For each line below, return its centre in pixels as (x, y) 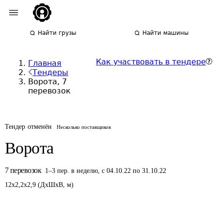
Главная (45, 63)
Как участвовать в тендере (151, 62)
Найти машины (166, 33)
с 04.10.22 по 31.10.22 (134, 171)
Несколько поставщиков (84, 127)
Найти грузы (57, 33)
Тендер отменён (29, 127)
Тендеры (50, 72)
